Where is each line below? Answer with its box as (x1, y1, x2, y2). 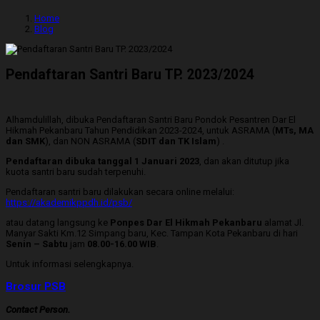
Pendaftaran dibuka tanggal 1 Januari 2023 (6, 156, 199, 167)
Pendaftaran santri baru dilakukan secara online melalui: (6, 186, 234, 198)
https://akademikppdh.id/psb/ (6, 197, 132, 209)
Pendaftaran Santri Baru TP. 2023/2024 (6, 66, 254, 83)
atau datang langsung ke (6, 217, 110, 229)
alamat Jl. (264, 217, 304, 229)
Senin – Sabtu (6, 239, 70, 250)
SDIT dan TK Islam (136, 136, 216, 147)
